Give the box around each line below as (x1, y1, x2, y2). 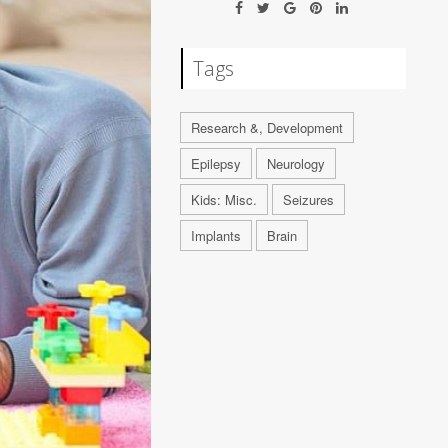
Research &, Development (191, 118, 344, 137)
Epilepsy (191, 154, 242, 173)
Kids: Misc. (191, 190, 258, 209)
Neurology (267, 154, 326, 173)
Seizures (283, 190, 335, 209)
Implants (191, 226, 242, 245)
